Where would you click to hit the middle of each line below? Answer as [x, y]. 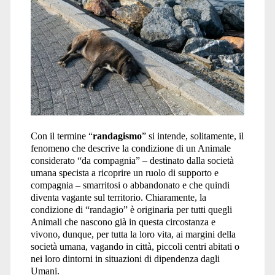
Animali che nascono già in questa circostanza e [123, 222]
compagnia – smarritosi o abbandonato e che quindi [130, 185]
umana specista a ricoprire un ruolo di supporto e [124, 172]
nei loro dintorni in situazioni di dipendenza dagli [125, 258]
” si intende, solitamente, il [192, 136]
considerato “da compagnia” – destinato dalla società [132, 160]
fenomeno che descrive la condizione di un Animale [130, 148]
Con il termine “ [61, 136]
